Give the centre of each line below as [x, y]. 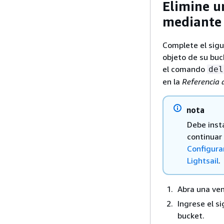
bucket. [191, 215]
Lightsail [203, 160]
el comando [185, 69]
